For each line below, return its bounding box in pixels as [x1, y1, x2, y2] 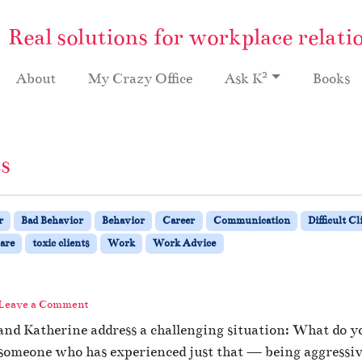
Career [162, 213, 196, 227]
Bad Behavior [21, 213, 84, 227]
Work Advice [153, 236, 217, 250]
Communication [213, 213, 290, 227]
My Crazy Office [87, 69, 192, 87]
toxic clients [32, 236, 90, 250]
